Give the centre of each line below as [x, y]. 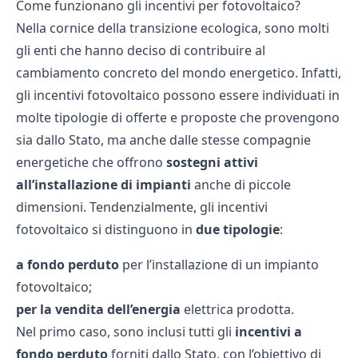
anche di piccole [241, 184]
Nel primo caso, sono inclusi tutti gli [125, 331]
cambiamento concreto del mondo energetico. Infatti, [179, 72]
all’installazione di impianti [103, 184]
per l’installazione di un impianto [219, 264]
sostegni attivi [212, 162]
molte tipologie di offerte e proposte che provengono [178, 117]
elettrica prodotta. [237, 309]
